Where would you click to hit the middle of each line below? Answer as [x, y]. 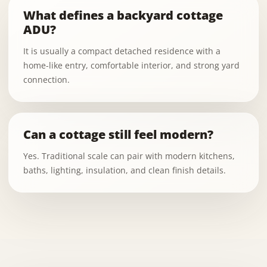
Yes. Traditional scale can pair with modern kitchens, [129, 156]
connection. [46, 80]
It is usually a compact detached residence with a [122, 51]
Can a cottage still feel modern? [118, 134]
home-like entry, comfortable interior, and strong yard [131, 65]
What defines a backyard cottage [123, 15]
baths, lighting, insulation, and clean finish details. [125, 170]
